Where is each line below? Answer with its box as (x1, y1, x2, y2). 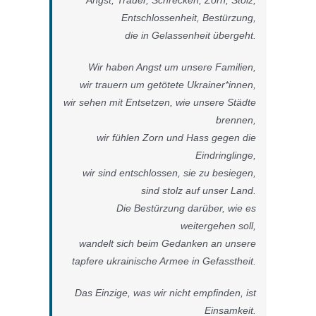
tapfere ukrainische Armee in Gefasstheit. (72, 255, 256, 267)
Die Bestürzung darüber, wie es (116, 202, 256, 214)
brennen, (216, 114, 256, 126)
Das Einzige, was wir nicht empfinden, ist (75, 286, 256, 298)
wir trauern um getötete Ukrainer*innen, (80, 78, 256, 90)
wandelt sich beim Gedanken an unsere (79, 237, 256, 249)
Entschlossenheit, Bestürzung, (121, 11, 256, 23)
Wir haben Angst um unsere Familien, (88, 61, 256, 73)
